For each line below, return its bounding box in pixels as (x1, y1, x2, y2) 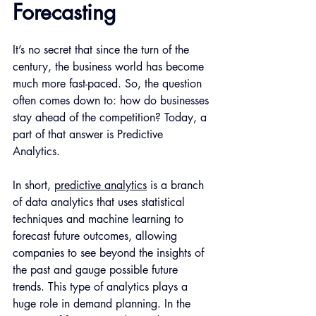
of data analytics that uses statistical (13, 195, 188, 210)
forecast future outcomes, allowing (13, 229, 181, 244)
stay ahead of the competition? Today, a (13, 110, 210, 126)
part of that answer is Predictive (13, 127, 166, 142)
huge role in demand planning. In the (13, 296, 194, 312)
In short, (13, 178, 54, 193)
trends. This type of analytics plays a (13, 279, 191, 295)
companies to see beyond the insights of (13, 245, 207, 261)
